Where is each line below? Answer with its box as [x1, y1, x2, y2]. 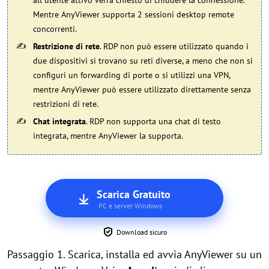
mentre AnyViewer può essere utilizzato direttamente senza [33, 84, 251, 95]
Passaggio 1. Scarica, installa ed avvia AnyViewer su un [7, 247, 262, 261]
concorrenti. [33, 23, 77, 34]
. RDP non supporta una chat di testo [86, 116, 221, 127]
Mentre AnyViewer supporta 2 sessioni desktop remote [33, 9, 234, 20]
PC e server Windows [98, 201, 162, 210]
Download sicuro [116, 228, 167, 237]
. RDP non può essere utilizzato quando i [100, 41, 249, 52]
